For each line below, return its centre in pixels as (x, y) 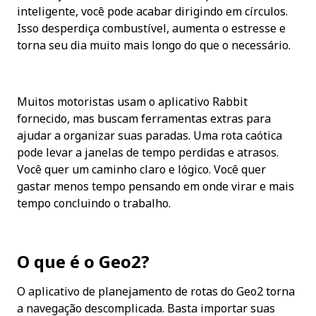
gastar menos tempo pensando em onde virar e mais (156, 187)
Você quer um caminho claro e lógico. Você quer (141, 170)
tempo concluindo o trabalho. (94, 203)
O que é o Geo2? (83, 262)
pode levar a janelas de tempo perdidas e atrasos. (148, 153)
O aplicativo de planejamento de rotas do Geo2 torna (156, 292)
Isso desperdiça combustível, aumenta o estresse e (151, 29)
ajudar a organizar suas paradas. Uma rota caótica (150, 136)
